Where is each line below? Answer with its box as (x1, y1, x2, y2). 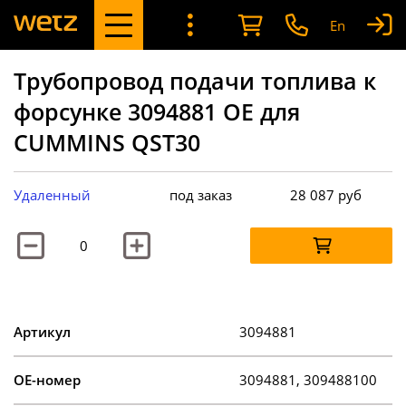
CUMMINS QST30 (14, 126, 200, 158)
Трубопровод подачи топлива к (14, 64, 376, 96)
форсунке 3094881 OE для (14, 95, 300, 127)
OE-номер (14, 370, 81, 389)
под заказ (169, 185, 233, 204)
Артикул (14, 322, 71, 341)
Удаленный (14, 185, 91, 204)
